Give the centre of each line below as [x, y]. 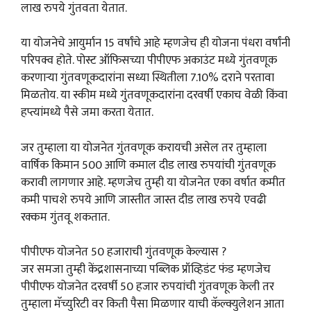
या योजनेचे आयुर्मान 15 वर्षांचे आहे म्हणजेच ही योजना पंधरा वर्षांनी [155, 43]
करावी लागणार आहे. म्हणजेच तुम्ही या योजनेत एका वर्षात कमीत [153, 182]
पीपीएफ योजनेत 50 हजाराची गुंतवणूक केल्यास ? [124, 252]
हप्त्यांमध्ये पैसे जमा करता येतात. [87, 113]
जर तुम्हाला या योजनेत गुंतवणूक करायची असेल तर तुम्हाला [144, 148]
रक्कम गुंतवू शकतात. [65, 217]
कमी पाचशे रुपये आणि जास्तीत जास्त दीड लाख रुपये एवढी [144, 200]
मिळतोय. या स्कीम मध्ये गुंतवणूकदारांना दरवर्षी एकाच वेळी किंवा [154, 95]
